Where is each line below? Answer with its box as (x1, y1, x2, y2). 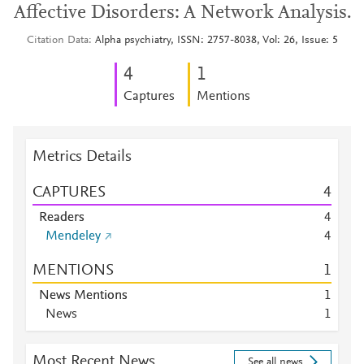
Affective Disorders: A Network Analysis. (13, 3, 351, 23)
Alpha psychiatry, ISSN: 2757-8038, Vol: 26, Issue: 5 (94, 35, 338, 46)
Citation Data (26, 35, 89, 46)
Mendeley (45, 230, 101, 243)
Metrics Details (32, 149, 132, 165)
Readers (39, 211, 84, 224)
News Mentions (39, 289, 128, 302)
